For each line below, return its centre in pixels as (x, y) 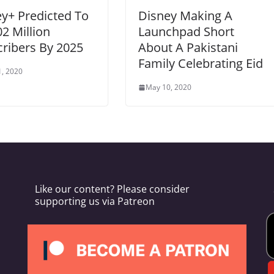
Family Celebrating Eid (201, 64)
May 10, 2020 (168, 87)
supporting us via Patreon (94, 202)
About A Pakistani (188, 48)
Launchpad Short (186, 32)
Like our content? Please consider (112, 189)
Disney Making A (185, 16)
